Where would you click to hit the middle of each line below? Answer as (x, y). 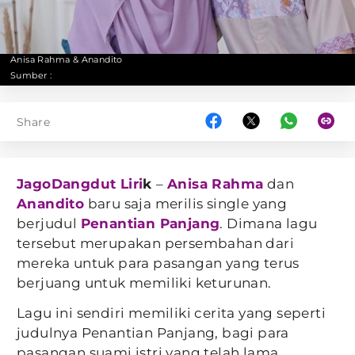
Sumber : (31, 75)
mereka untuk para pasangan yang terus (158, 263)
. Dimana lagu (269, 223)
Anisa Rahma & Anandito (67, 59)
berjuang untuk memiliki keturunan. (144, 283)
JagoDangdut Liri (80, 184)
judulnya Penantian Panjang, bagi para (153, 333)
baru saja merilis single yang (186, 204)
